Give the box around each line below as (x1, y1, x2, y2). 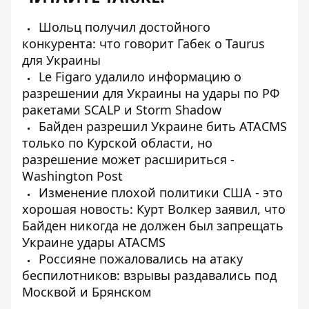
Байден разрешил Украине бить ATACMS (35, 117, 287, 134)
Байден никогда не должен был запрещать (22, 217, 283, 234)
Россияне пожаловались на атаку (35, 250, 243, 267)
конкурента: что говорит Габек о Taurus (22, 34, 265, 52)
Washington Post (22, 167, 123, 184)
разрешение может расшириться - (22, 150, 235, 168)
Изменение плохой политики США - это (35, 183, 283, 201)
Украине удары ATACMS (22, 233, 166, 250)
